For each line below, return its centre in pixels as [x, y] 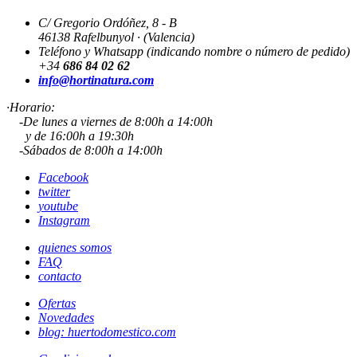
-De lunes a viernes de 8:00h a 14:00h [110, 122]
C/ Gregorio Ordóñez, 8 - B [108, 23]
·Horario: [31, 108]
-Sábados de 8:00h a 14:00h [84, 151]
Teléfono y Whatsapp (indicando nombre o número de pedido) [194, 52]
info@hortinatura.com [96, 80]
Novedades [66, 318]
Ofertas [57, 304]
